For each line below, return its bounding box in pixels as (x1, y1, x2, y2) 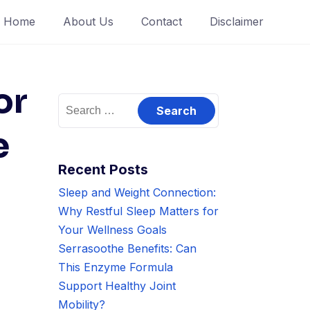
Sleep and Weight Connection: (57, 185, 216, 199)
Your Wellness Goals (57, 223, 167, 237)
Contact (141, 15, 182, 28)
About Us (63, 15, 113, 28)
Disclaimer (210, 15, 264, 28)
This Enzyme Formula (57, 260, 173, 274)
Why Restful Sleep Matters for (57, 204, 219, 218)
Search (57, 95, 95, 109)
